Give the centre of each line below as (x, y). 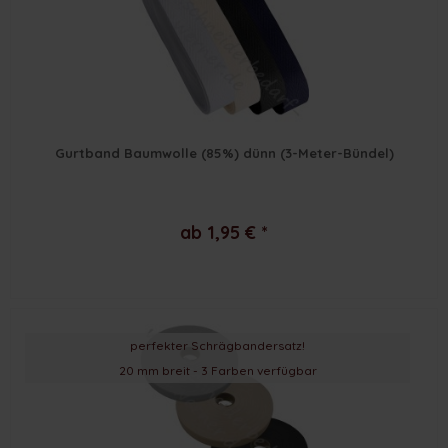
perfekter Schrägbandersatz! (218, 345)
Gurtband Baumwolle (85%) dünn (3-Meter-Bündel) (224, 152)
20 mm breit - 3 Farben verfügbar (217, 370)
